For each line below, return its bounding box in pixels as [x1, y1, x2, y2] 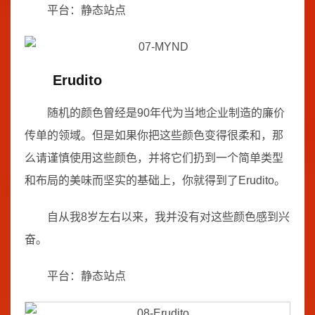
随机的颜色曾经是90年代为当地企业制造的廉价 [47, 107, 285, 119]
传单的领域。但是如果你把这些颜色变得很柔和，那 [25, 129, 283, 141]
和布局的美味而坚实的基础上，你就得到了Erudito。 [25, 174, 285, 186]
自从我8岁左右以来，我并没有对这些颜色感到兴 [47, 211, 290, 223]
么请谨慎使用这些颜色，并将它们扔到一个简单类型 [25, 152, 283, 164]
